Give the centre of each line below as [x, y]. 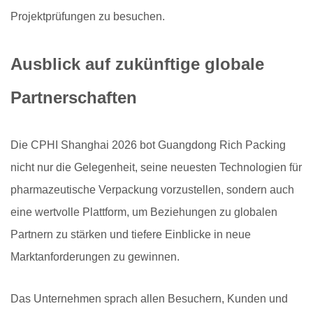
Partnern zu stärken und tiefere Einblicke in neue [131, 235]
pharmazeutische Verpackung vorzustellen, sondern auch [152, 190]
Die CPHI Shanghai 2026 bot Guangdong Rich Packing [148, 145]
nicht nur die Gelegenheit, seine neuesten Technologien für [156, 168]
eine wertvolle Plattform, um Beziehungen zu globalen [144, 212]
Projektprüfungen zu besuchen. [88, 17]
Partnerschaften [74, 98]
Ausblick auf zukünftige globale [137, 64]
